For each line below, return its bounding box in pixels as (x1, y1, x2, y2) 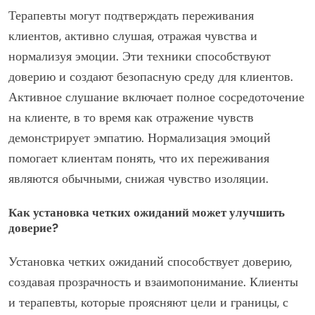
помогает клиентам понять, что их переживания (8, 149, 269, 167)
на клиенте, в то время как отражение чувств (8, 108, 254, 126)
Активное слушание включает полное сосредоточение (8, 88, 304, 105)
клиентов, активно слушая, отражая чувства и (8, 27, 257, 44)
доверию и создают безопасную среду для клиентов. (8, 67, 293, 85)
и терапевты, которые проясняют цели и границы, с (8, 294, 288, 311)
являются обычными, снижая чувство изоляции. (8, 169, 269, 187)
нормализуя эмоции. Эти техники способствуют (8, 47, 271, 65)
